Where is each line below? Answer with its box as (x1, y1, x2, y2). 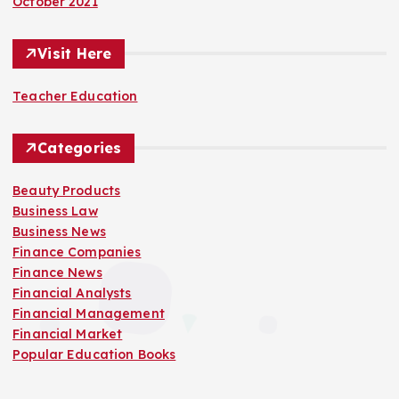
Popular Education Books (12, 346, 176, 362)
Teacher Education (12, 87, 138, 104)
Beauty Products (12, 182, 121, 199)
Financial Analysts (12, 284, 132, 301)
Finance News (12, 264, 102, 281)
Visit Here (37, 44, 112, 62)
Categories (37, 138, 122, 157)
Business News (12, 223, 106, 240)
